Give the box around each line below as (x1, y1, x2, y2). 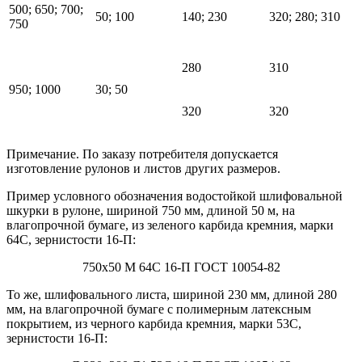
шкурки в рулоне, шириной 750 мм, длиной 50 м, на (6, 203, 295, 217)
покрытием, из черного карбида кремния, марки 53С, (6, 316, 301, 330)
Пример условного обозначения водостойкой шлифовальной (6, 188, 343, 203)
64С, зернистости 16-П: (6, 232, 136, 246)
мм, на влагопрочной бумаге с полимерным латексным (6, 301, 311, 316)
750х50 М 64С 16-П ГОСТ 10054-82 (82, 259, 280, 274)
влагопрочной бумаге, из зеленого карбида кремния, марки (6, 217, 334, 232)
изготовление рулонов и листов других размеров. (6, 161, 280, 175)
